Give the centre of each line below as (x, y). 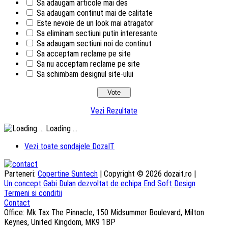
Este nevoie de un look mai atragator (95, 23)
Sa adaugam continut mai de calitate (95, 13)
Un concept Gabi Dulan (40, 184)
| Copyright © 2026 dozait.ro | (147, 174)
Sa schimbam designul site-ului (85, 74)
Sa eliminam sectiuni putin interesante (97, 34)
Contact (17, 203)
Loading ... (61, 129)
